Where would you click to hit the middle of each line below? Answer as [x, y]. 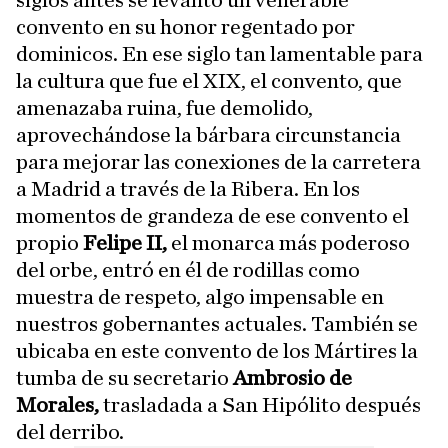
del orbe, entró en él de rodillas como [188, 270]
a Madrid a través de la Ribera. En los [188, 189]
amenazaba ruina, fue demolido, [164, 108]
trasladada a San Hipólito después [260, 405]
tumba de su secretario [124, 378]
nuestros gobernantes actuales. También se [217, 324]
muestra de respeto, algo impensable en [200, 297]
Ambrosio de [292, 378]
